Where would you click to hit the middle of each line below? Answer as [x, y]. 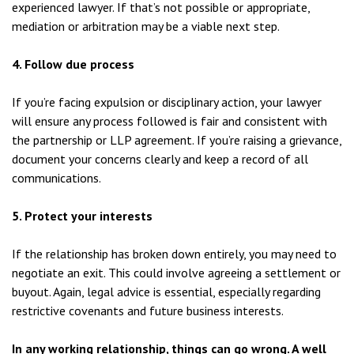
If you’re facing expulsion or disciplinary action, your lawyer [167, 102]
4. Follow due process [73, 64]
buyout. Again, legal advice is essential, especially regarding [166, 292]
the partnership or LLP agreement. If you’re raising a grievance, [177, 140]
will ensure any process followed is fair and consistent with [169, 121]
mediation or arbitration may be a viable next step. [146, 26]
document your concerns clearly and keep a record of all [160, 159]
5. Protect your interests [82, 216]
